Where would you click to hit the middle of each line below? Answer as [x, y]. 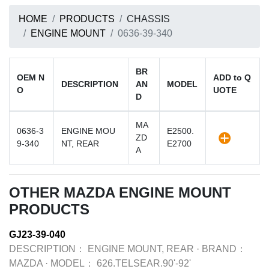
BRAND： [224, 249]
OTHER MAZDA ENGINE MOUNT [120, 192]
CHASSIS [148, 19]
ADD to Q [232, 77]
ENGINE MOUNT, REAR [141, 249]
